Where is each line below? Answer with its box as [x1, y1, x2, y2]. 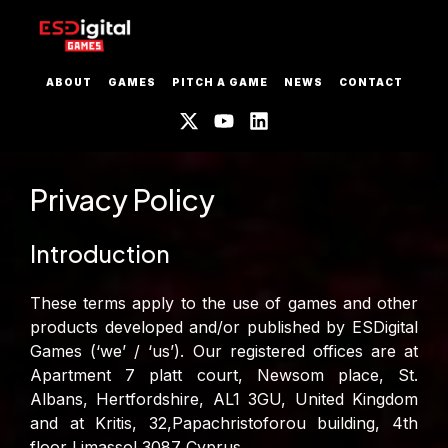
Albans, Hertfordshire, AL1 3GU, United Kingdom [30, 389, 418, 410]
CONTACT [338, 76, 403, 89]
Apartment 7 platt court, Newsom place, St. [30, 365, 418, 386]
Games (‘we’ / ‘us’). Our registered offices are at [30, 341, 418, 362]
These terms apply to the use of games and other [30, 293, 418, 314]
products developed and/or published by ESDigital [30, 317, 418, 338]
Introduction [30, 239, 170, 269]
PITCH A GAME [171, 76, 268, 89]
